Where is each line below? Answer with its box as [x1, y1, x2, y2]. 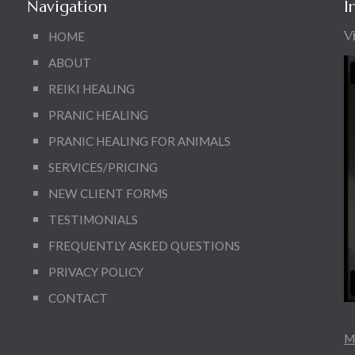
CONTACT [48, 291, 108, 305]
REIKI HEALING [48, 82, 135, 96]
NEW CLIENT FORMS [48, 186, 168, 200]
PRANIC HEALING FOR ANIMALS [48, 134, 231, 148]
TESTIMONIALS [48, 212, 138, 227]
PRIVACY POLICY [48, 265, 143, 279]
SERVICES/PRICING [48, 160, 158, 174]
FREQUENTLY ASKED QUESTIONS [48, 239, 240, 253]
